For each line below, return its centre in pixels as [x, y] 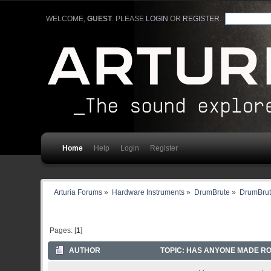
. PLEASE [129, 18]
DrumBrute [212, 192]
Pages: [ [63, 230]
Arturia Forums [78, 192]
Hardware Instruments [149, 192]
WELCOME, [66, 18]
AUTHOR [85, 251]
